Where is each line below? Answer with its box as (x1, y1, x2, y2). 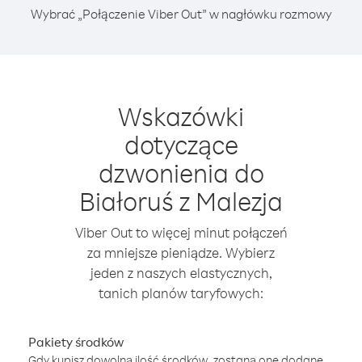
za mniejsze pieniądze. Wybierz (87, 244, 275, 261)
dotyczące (124, 128, 238, 161)
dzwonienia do (98, 156, 264, 189)
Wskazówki (118, 99, 244, 133)
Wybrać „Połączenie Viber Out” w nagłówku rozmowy (30, 6, 332, 22)
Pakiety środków (28, 334, 124, 350)
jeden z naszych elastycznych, (90, 264, 272, 281)
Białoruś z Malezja (79, 184, 283, 217)
